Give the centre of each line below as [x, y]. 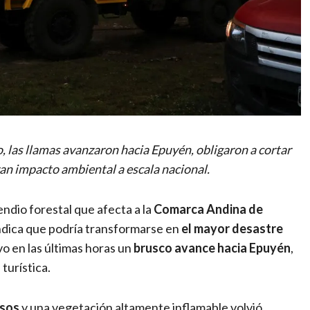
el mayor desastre [232, 228]
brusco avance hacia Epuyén [212, 247]
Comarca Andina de [208, 209]
